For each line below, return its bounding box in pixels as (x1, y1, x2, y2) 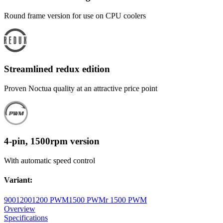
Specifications (4, 213, 48, 222)
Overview (4, 204, 35, 213)
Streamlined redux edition (4, 63, 110, 74)
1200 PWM (32, 195, 69, 204)
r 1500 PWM (106, 195, 147, 204)
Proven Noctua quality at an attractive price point (4, 84, 157, 93)
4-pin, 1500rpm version (4, 136, 100, 147)
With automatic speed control (4, 156, 95, 165)
